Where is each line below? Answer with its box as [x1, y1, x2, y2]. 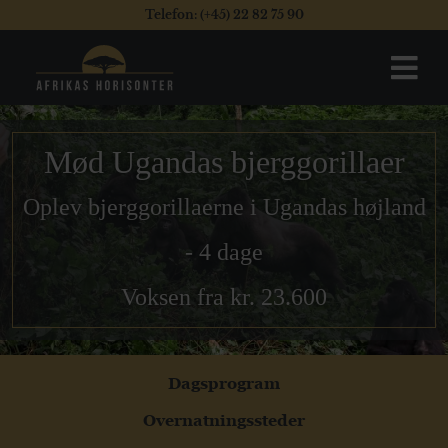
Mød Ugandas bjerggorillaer [43, 144, 405, 180]
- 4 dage [185, 239, 263, 265]
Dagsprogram [168, 374, 280, 392]
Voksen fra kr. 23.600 [121, 284, 327, 310]
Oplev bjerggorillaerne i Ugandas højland [22, 194, 426, 220]
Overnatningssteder [143, 411, 305, 429]
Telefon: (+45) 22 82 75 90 [144, 7, 304, 22]
